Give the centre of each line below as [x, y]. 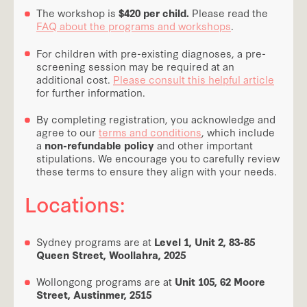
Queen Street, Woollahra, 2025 [111, 255]
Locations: [75, 203]
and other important [204, 145]
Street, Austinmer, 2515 [94, 295]
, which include [238, 132]
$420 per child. [154, 13]
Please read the [229, 13]
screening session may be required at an [135, 66]
